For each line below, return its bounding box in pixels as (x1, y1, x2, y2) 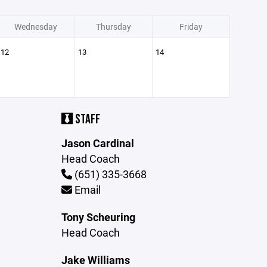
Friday (179, 21, 203, 32)
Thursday (95, 21, 131, 32)
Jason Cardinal (61, 136, 135, 150)
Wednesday (14, 21, 57, 32)
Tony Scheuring (61, 210, 136, 224)
